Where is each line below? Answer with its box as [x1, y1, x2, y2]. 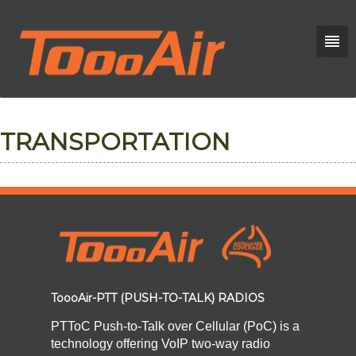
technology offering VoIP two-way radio [51, 337, 270, 351]
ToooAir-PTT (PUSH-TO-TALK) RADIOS [51, 291, 265, 306]
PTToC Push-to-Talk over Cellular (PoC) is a [51, 319, 300, 334]
